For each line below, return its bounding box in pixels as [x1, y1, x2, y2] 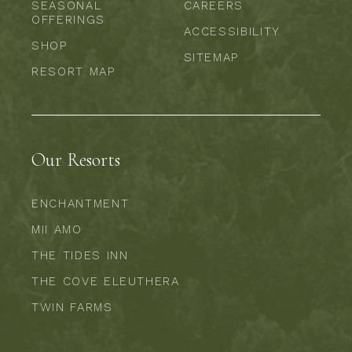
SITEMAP [183, 49, 240, 64]
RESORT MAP [31, 64, 115, 79]
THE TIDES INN [31, 247, 129, 262]
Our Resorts [31, 148, 120, 171]
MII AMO [31, 222, 82, 236]
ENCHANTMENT [31, 196, 130, 211]
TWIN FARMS [31, 299, 113, 314]
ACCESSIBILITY [183, 24, 280, 38]
